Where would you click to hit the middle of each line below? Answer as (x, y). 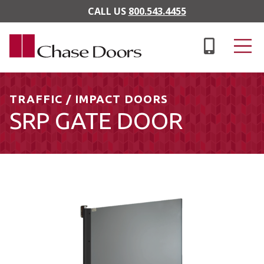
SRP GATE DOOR (96, 121)
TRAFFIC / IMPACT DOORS (89, 99)
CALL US (108, 11)
